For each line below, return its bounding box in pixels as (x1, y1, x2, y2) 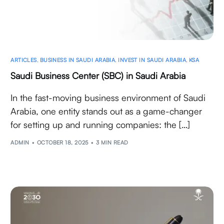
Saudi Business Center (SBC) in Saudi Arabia (10, 70, 186, 81)
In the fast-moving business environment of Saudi (10, 92, 206, 103)
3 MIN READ (96, 138, 128, 146)
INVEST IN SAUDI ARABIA (118, 56, 186, 64)
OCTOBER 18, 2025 (36, 138, 88, 146)
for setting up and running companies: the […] (10, 119, 190, 130)
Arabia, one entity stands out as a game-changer (10, 105, 202, 117)
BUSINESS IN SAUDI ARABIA (39, 56, 115, 64)
